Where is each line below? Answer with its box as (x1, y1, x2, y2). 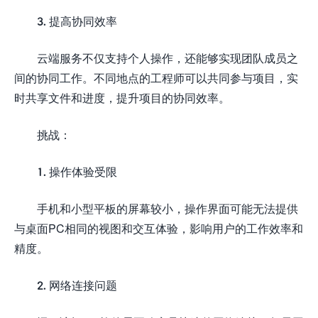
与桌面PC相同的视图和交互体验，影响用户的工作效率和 (14, 221, 303, 235)
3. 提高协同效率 (37, 13, 117, 28)
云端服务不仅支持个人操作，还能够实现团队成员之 (37, 50, 298, 65)
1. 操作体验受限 (37, 164, 117, 178)
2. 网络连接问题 (37, 278, 117, 292)
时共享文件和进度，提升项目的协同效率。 (14, 90, 230, 104)
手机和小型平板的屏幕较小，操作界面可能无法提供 (37, 201, 298, 215)
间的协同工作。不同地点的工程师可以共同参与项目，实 (14, 70, 298, 84)
